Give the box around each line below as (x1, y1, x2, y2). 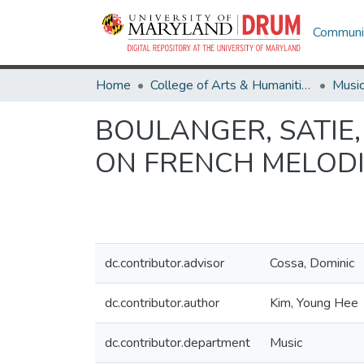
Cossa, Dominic (270, 254, 354, 272)
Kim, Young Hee (270, 294, 358, 312)
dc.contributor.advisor (105, 254, 224, 272)
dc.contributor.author (105, 294, 219, 312)
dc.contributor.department (105, 334, 250, 352)
